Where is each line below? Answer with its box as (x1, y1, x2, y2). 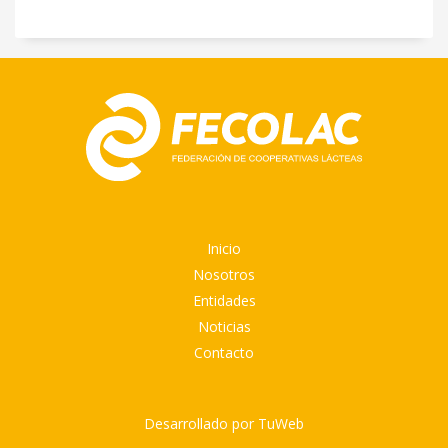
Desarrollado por (144, 414, 258, 434)
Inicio (207, 239, 241, 259)
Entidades (192, 291, 256, 311)
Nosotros (193, 265, 255, 285)
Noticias (197, 317, 251, 337)
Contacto (194, 343, 254, 363)
